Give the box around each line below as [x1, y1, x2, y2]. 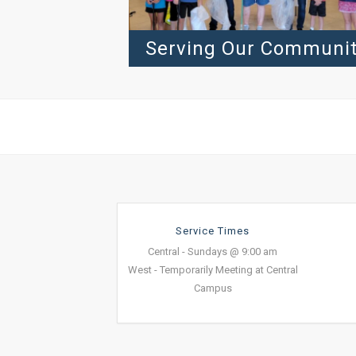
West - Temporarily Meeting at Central [127, 264, 298, 277]
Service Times [176, 225, 250, 238]
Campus [193, 282, 232, 295]
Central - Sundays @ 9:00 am [148, 246, 278, 258]
